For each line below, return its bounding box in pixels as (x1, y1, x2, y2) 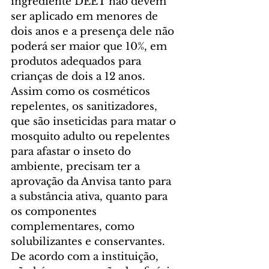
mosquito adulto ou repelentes (11, 130, 173, 143)
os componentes (11, 205, 100, 218)
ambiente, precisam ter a (11, 160, 143, 173)
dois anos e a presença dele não (11, 25, 177, 38)
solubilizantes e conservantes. (11, 235, 168, 248)
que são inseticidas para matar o (11, 115, 179, 128)
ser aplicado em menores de (11, 10, 161, 23)
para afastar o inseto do (11, 145, 134, 158)
